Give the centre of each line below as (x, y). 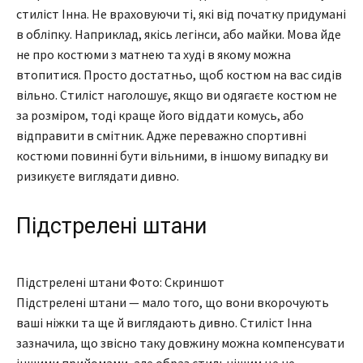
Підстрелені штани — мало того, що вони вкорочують (173, 303)
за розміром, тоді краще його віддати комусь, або (160, 115)
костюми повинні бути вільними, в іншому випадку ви (172, 156)
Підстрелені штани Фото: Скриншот (120, 282)
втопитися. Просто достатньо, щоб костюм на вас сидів (179, 75)
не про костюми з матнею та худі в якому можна (154, 55)
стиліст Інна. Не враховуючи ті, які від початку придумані (181, 14)
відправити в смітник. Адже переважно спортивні (161, 136)
